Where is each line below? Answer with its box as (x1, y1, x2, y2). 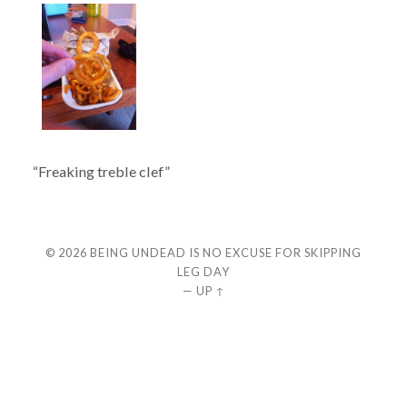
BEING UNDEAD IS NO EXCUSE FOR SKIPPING (90, 244, 362, 260)
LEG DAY (177, 263, 230, 279)
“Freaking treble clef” (32, 163, 170, 180)
